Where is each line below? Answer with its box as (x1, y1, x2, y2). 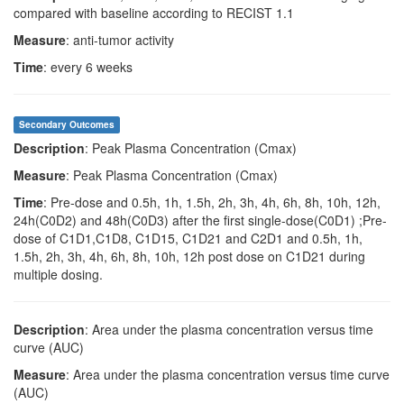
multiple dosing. (14, 265, 103, 283)
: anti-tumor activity (66, 31, 174, 49)
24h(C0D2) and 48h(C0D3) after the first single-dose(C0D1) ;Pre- (14, 211, 387, 229)
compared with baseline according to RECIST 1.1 (14, 4, 294, 22)
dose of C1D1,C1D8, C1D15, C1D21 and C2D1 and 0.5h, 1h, (14, 229, 363, 247)
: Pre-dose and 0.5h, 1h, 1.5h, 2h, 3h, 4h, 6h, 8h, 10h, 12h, (43, 193, 381, 211)
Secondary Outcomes (19, 118, 115, 131)
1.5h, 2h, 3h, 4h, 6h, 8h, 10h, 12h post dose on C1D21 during (14, 247, 365, 265)
